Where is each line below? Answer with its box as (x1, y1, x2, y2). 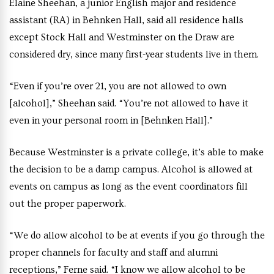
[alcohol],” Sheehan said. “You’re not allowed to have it (9, 98, 248, 109)
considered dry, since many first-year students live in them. (9, 49, 259, 60)
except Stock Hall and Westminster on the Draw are (9, 32, 234, 43)
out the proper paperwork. (9, 198, 126, 209)
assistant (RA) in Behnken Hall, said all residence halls (9, 15, 243, 26)
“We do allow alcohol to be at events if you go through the (9, 230, 265, 241)
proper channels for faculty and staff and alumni (9, 247, 218, 258)
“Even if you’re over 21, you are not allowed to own (9, 81, 226, 92)
